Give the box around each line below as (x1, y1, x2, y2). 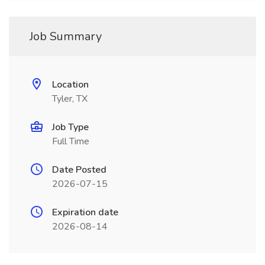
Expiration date (52, 206, 118, 219)
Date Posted (52, 163, 106, 176)
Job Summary (30, 28, 102, 44)
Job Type (52, 121, 89, 134)
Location (52, 78, 89, 91)
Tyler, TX (52, 92, 88, 105)
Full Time (52, 135, 89, 148)
